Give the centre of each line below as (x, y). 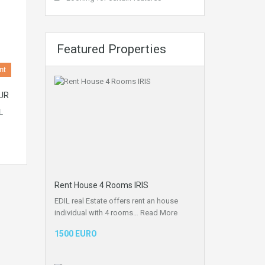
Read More (159, 213)
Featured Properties (112, 49)
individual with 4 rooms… (97, 213)
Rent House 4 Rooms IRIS (101, 185)
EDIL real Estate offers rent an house (116, 201)
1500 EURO (76, 234)
